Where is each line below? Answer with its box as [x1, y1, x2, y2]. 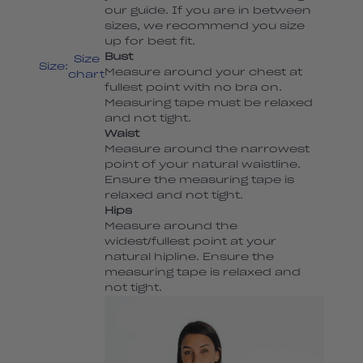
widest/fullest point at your [105, 236, 276, 246]
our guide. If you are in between [105, 5, 311, 15]
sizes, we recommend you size [105, 20, 305, 31]
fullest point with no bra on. [105, 82, 282, 92]
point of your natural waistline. [105, 159, 301, 169]
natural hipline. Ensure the [105, 251, 274, 262]
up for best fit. [105, 36, 195, 46]
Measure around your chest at [105, 66, 302, 77]
